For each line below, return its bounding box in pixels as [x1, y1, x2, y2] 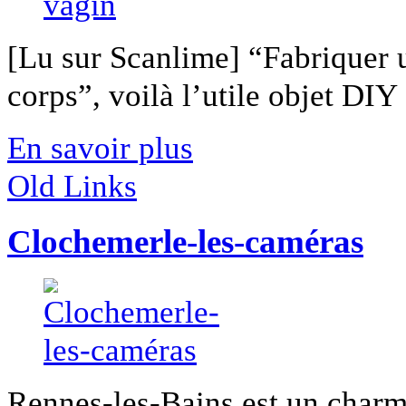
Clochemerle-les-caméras [7, 223, 363, 261]
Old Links [7, 168, 137, 205]
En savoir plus [7, 130, 193, 167]
